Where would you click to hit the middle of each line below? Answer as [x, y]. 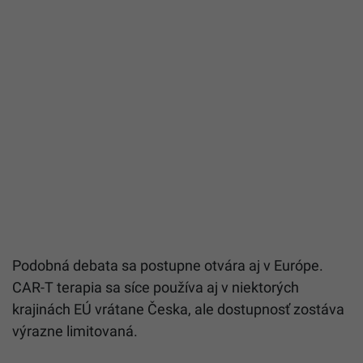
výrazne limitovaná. [75, 331]
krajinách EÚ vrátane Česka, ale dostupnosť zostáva [178, 309]
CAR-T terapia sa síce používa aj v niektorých [156, 287]
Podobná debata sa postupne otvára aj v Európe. [168, 265]
